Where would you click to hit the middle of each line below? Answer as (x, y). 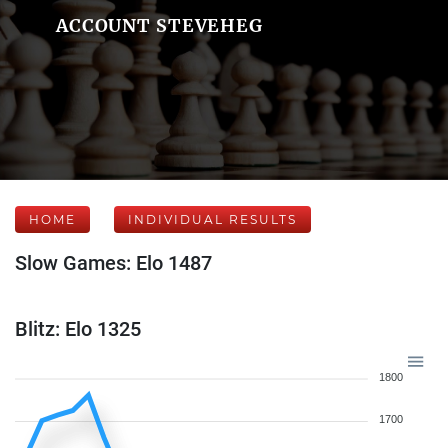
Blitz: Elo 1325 (78, 329)
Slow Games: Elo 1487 (113, 263)
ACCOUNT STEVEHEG (159, 25)
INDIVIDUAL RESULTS (212, 219)
